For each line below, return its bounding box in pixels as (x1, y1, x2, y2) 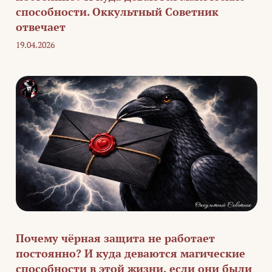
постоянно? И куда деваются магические (16, 246, 245, 261)
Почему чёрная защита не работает (16, 231, 215, 246)
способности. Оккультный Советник (16, 4, 219, 19)
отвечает (16, 19, 66, 35)
